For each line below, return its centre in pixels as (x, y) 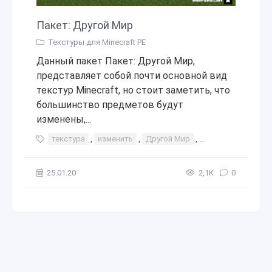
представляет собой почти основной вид (132, 76)
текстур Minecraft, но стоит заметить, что (133, 90)
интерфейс (223, 139)
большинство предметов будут (110, 105)
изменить (115, 139)
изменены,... (64, 119)
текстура (68, 139)
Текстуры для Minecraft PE (97, 42)
